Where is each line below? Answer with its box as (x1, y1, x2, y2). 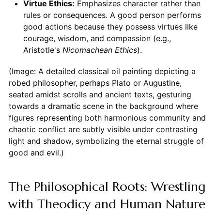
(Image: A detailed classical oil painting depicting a (8, 66, 196, 76)
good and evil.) (8, 147, 64, 157)
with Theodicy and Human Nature (8, 196, 205, 212)
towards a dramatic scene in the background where (8, 101, 198, 111)
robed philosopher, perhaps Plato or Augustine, (8, 77, 182, 88)
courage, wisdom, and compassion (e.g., (23, 33, 171, 43)
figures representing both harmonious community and (8, 112, 206, 123)
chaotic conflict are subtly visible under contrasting (8, 124, 198, 134)
